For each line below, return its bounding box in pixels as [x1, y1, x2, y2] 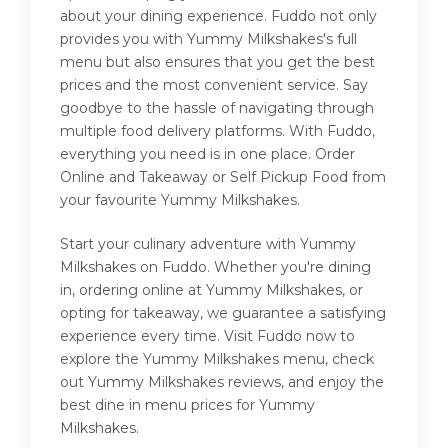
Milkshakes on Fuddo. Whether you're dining [60, 258, 371, 277]
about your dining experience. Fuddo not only [60, 7, 377, 26]
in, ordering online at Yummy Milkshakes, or [60, 281, 363, 300]
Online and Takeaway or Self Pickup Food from [60, 168, 386, 187]
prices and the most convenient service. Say [60, 76, 368, 95]
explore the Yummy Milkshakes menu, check [60, 350, 374, 369]
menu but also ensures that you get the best [60, 53, 375, 72]
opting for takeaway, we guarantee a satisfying [60, 304, 386, 323]
